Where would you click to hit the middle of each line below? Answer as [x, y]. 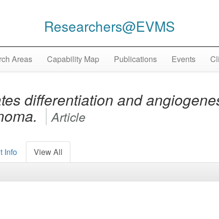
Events [183, 59]
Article [68, 117]
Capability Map [73, 59]
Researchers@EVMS [109, 26]
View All [48, 152]
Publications [135, 59]
